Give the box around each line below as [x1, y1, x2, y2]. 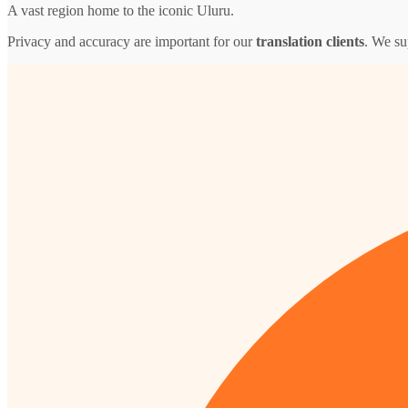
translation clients [256, 33, 364, 49]
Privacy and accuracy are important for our [7, 33, 256, 49]
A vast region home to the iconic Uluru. [7, 2, 234, 18]
